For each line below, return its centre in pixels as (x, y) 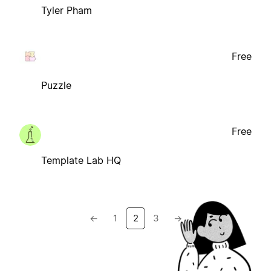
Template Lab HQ (81, 160)
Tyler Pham (67, 10)
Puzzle (56, 85)
